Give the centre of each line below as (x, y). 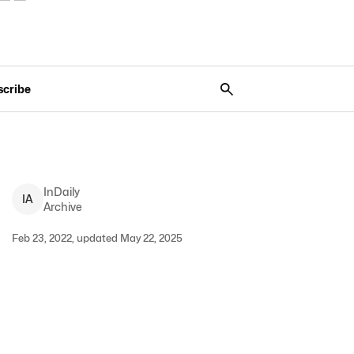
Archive (62, 207)
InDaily (61, 192)
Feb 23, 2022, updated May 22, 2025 (97, 238)
